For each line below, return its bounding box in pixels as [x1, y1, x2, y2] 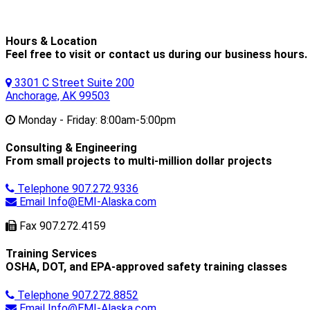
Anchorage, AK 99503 [6, 89, 110, 102]
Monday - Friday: [18, 113, 98, 127]
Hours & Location [6, 35, 97, 48]
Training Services [6, 247, 97, 261]
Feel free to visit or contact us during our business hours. [6, 48, 307, 62]
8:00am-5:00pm [98, 113, 176, 127]
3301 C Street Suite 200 [12, 75, 134, 89]
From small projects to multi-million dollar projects [6, 154, 272, 167]
